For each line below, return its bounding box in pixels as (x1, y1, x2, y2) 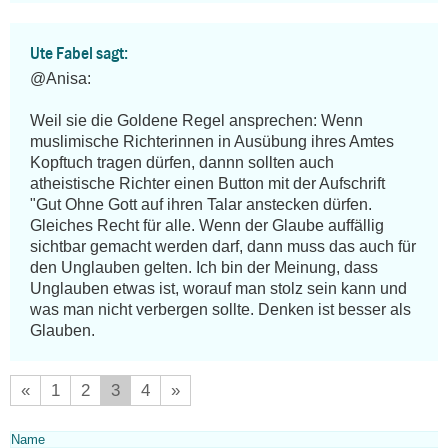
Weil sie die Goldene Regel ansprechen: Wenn (30, 112, 363, 130)
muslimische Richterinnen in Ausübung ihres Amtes (30, 133, 394, 151)
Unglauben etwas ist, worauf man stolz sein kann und (30, 280, 407, 298)
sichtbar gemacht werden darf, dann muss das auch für (30, 238, 416, 256)
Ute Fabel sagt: (30, 43, 128, 64)
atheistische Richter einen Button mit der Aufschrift (30, 175, 385, 193)
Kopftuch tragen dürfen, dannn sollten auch (30, 154, 334, 172)
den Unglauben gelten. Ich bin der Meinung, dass (30, 259, 378, 277)
